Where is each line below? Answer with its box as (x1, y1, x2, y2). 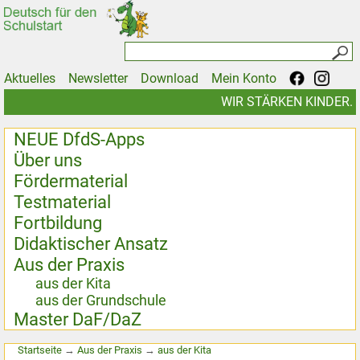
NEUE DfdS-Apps (14, 129, 145, 150)
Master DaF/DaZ (14, 309, 142, 330)
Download (141, 71, 198, 87)
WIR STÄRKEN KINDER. (220, 94, 353, 110)
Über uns (14, 149, 83, 171)
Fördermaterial (14, 170, 129, 192)
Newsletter (68, 71, 128, 87)
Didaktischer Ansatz (14, 233, 169, 255)
